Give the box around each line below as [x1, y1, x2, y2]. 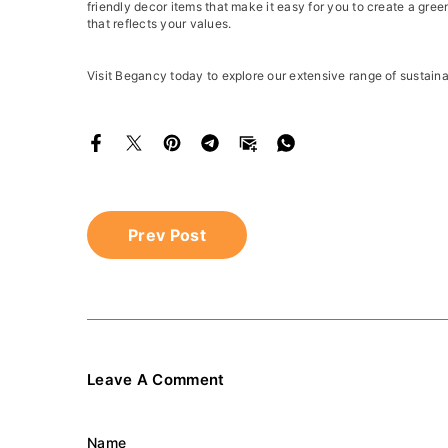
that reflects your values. [87, 15, 232, 31]
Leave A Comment [87, 369, 225, 389]
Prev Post [128, 224, 206, 245]
